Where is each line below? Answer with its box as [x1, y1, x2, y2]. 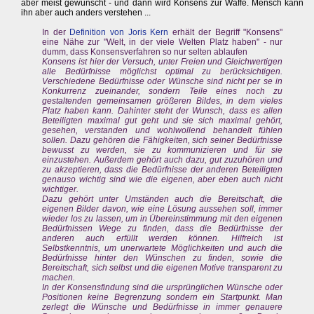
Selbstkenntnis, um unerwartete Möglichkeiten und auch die [42, 243, 283, 254]
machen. [42, 273, 75, 283]
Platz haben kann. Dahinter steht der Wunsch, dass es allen [42, 106, 283, 116]
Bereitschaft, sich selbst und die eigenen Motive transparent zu [42, 263, 283, 273]
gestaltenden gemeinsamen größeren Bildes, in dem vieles [42, 96, 283, 107]
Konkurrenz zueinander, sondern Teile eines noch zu [42, 86, 283, 97]
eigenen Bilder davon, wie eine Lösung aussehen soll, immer [42, 204, 283, 214]
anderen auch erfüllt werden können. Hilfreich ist [42, 233, 283, 244]
